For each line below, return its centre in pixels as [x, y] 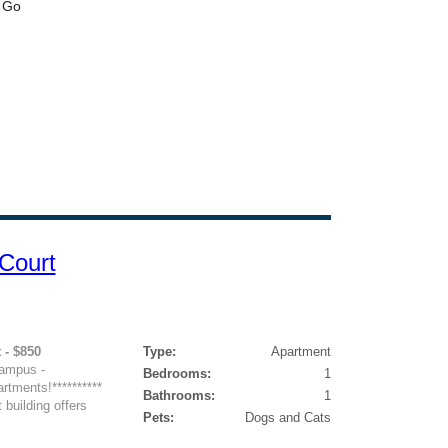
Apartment [300, 351]
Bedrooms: [176, 373]
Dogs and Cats [287, 417]
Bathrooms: [178, 395]
